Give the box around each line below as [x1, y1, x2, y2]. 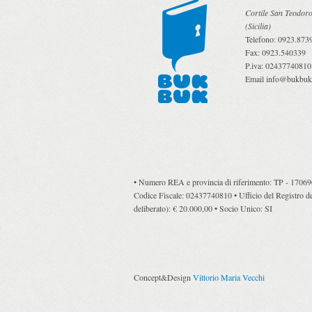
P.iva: [245, 59, 265, 71]
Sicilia [248, 19, 268, 31]
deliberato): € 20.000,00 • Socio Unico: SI [134, 202, 272, 214]
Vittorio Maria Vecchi [193, 271, 265, 283]
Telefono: [245, 33, 278, 45]
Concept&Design [134, 271, 193, 283]
